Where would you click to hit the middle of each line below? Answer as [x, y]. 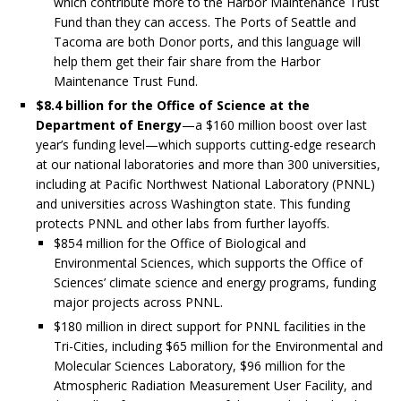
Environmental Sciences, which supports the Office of [208, 263]
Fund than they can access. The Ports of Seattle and [205, 22]
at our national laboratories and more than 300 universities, [208, 165]
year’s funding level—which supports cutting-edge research [206, 145]
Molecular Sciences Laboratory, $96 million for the [200, 366]
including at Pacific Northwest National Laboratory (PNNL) [205, 184]
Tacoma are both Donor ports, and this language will [207, 42]
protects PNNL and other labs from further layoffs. [183, 224]
